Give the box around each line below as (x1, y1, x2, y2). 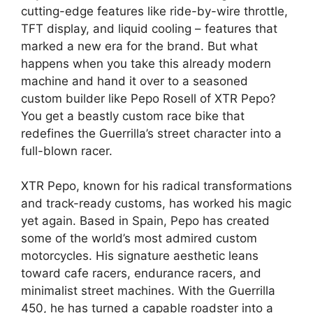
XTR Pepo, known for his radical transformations (21, 179, 292, 194)
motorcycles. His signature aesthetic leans (21, 249, 259, 263)
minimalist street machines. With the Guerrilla (21, 284, 275, 298)
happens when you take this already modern (21, 56, 271, 71)
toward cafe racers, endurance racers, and (21, 266, 261, 281)
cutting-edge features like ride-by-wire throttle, (21, 3, 288, 18)
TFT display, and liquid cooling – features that (21, 21, 277, 36)
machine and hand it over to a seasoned (21, 73, 248, 88)
